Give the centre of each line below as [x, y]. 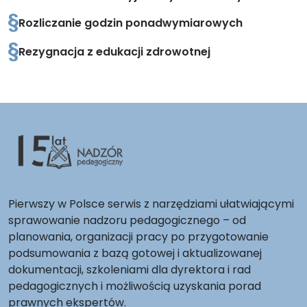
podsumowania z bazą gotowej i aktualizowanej [135, 253]
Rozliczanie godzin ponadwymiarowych [131, 23]
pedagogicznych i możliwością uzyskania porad [135, 286]
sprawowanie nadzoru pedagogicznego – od [127, 220]
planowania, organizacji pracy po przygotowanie [138, 237]
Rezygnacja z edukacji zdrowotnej [114, 52]
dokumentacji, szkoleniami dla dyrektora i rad [130, 270]
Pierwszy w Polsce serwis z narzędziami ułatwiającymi [151, 204]
